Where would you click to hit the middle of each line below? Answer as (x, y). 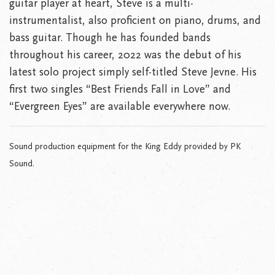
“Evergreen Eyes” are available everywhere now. (120, 106)
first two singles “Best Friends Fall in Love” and (120, 89)
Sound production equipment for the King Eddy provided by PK (125, 146)
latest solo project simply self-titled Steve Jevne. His (133, 72)
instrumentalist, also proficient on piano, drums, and (135, 20)
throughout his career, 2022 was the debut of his (125, 55)
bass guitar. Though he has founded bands (110, 37)
